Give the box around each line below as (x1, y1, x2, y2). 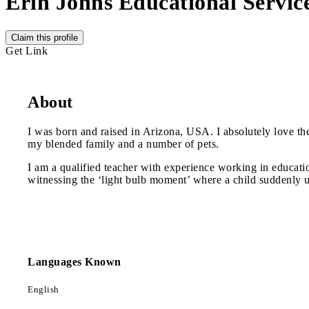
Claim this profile (11, 32, 78, 43)
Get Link (6, 44, 48, 57)
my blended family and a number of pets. (28, 137, 219, 150)
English (28, 284, 59, 295)
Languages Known (28, 255, 121, 268)
